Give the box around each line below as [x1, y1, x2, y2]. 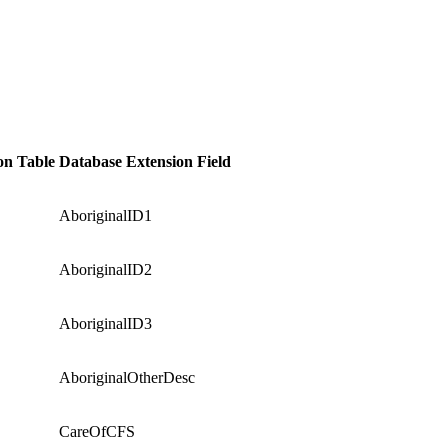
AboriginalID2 [59, 260, 152, 278]
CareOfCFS [59, 422, 135, 440]
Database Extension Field [59, 152, 231, 170]
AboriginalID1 [59, 206, 152, 224]
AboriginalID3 [59, 314, 152, 332]
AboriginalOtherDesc [59, 368, 195, 386]
